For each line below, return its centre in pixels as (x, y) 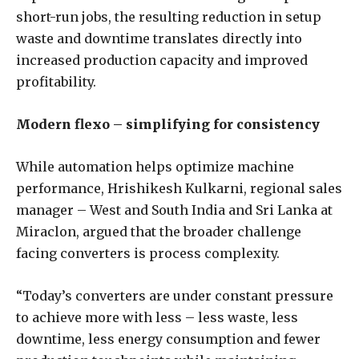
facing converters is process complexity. (148, 253)
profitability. (56, 81)
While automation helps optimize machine (155, 166)
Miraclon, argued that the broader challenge (159, 231)
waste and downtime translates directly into (159, 38)
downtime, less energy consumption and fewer (168, 339)
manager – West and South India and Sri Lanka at (174, 210)
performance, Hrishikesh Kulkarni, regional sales (179, 188)
